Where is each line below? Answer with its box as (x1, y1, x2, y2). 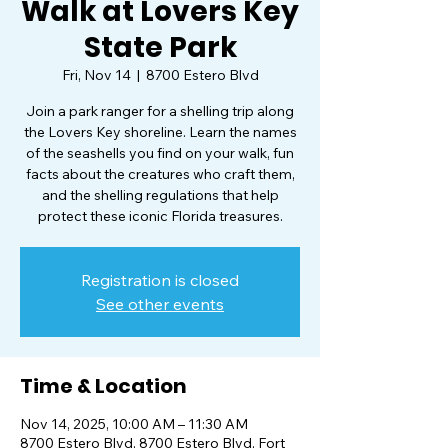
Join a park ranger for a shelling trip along (26, 102, 294, 120)
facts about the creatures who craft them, (25, 165, 295, 183)
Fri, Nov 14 (61, 66, 131, 84)
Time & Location (20, 372, 187, 400)
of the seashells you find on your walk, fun (26, 144, 294, 162)
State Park (83, 28, 237, 67)
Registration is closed (81, 270, 239, 290)
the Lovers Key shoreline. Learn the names (23, 123, 297, 141)
